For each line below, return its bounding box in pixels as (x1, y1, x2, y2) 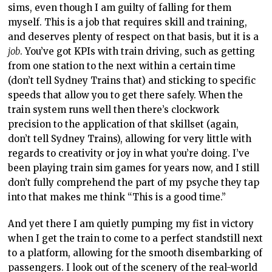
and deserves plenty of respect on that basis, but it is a (8, 31, 259, 42)
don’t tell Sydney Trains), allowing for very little (8, 133, 231, 144)
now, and (192, 162, 234, 174)
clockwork (169, 104, 220, 115)
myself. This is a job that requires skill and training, (8, 16, 248, 28)
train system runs (8, 104, 92, 115)
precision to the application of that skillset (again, (8, 118, 239, 130)
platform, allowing (27, 247, 114, 259)
